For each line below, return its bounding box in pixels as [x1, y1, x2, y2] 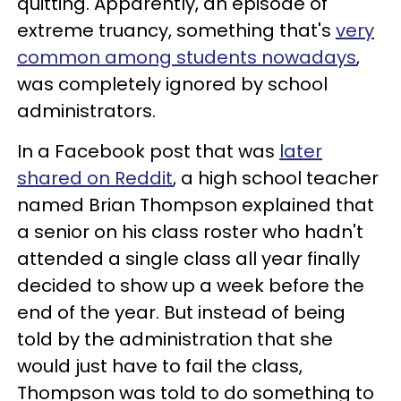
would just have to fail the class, [17, 354, 303, 379]
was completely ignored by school [17, 72, 328, 97]
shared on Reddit [17, 166, 173, 191]
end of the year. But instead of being [17, 300, 346, 325]
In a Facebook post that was [17, 139, 279, 164]
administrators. [17, 98, 160, 124]
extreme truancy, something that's [17, 18, 336, 43]
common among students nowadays [17, 45, 356, 70]
